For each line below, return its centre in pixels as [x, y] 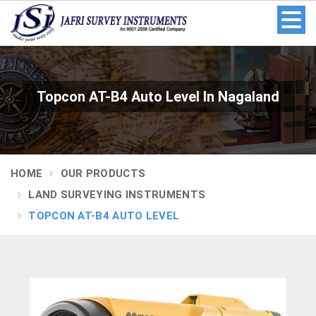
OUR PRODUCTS [103, 173]
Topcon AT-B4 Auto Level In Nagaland [158, 96]
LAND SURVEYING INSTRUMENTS [117, 194]
